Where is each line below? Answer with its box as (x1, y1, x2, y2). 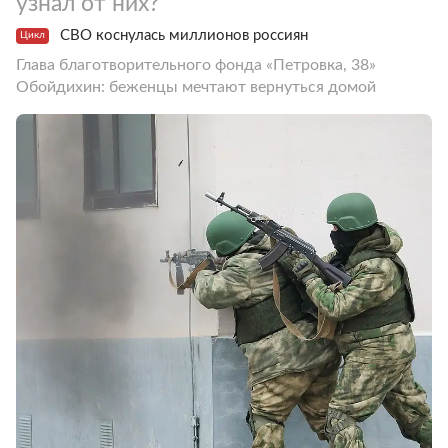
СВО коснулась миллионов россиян (60, 28, 308, 43)
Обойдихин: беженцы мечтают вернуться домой (16, 79, 376, 95)
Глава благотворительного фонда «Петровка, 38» (16, 57, 376, 73)
